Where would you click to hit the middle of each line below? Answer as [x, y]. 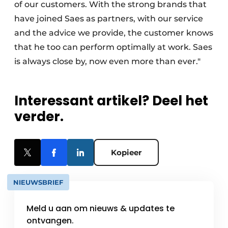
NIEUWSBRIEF [38, 182]
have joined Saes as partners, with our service [109, 19]
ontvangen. [50, 221]
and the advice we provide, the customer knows [114, 33]
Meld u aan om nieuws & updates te [101, 209]
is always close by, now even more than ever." [112, 62]
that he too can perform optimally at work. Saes [113, 47]
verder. [39, 117]
